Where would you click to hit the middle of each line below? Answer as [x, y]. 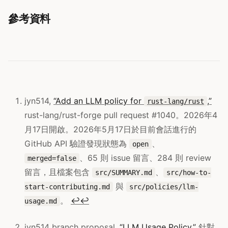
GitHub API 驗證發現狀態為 [77, 143]
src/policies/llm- [164, 187]
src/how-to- [189, 172]
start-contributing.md [67, 187]
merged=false [52, 158]
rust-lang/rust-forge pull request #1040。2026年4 [121, 115]
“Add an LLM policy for [99, 101]
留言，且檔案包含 [58, 172]
